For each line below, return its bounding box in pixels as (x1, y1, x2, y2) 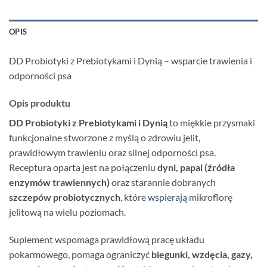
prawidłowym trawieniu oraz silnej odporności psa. (9, 147, 216, 159)
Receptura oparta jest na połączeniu (9, 162, 157, 173)
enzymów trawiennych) (9, 176, 110, 188)
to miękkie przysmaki (167, 117, 255, 129)
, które (120, 191, 148, 203)
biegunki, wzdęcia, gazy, (151, 248, 253, 260)
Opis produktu (9, 97, 70, 109)
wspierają (148, 191, 187, 203)
